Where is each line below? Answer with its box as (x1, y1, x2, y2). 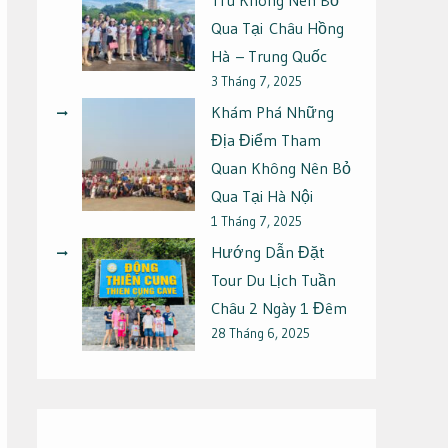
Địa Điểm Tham (211, 129, 321, 150)
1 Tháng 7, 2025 (211, 212, 302, 229)
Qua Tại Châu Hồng (211, 17, 344, 38)
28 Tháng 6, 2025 (211, 324, 310, 341)
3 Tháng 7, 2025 (211, 72, 302, 89)
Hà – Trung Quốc (211, 45, 327, 66)
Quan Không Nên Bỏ (211, 157, 351, 178)
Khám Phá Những (211, 101, 334, 122)
